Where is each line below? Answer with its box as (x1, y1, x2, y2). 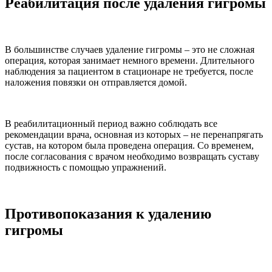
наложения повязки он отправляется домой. (5, 76, 187, 87)
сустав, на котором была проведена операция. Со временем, (5, 140, 254, 151)
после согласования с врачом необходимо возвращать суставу (5, 151, 259, 161)
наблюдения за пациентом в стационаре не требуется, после (5, 66, 253, 76)
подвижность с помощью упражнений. (5, 161, 166, 172)
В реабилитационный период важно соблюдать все (5, 118, 217, 129)
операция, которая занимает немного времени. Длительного (5, 55, 254, 66)
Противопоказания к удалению (5, 205, 211, 222)
